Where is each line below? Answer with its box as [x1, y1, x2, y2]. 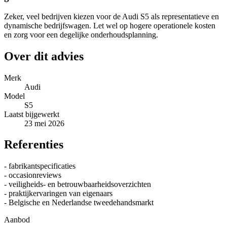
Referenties [4, 138, 63, 152]
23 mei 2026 [24, 119, 64, 128]
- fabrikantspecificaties [4, 162, 75, 171]
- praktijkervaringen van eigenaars [4, 189, 112, 198]
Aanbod [4, 215, 30, 224]
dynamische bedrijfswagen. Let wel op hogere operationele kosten [4, 21, 215, 30]
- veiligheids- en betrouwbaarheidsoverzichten [4, 180, 151, 189]
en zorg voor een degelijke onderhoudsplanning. [4, 30, 158, 39]
